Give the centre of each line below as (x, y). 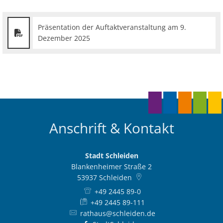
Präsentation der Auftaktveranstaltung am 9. (112, 27)
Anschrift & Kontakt (111, 128)
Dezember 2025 (64, 38)
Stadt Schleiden (111, 156)
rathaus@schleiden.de (117, 213)
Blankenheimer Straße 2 (111, 167)
